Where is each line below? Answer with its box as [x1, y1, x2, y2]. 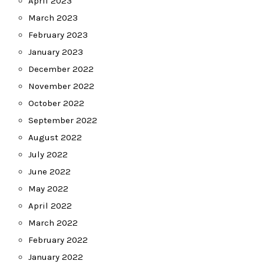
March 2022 [28, 217, 78, 228]
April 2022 [28, 200, 72, 211]
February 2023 [28, 29, 88, 40]
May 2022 [28, 183, 68, 194]
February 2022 [28, 235, 88, 245]
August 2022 [28, 132, 82, 143]
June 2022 [28, 166, 71, 177]
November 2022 [28, 81, 94, 91]
